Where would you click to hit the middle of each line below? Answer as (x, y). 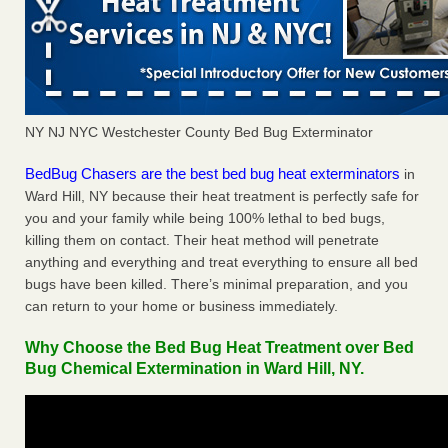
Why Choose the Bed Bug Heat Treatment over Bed (219, 348)
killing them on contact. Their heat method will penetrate (202, 240)
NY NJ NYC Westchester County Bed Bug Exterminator (199, 132)
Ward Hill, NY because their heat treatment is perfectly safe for (222, 196)
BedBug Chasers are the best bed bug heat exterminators (212, 174)
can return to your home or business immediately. (181, 306)
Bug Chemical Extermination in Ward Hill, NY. (194, 369)
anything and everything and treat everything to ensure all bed (221, 262)
